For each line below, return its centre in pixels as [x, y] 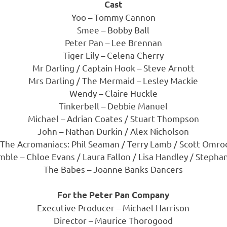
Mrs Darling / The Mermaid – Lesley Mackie [113, 80]
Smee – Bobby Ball [113, 29]
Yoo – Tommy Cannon [113, 17]
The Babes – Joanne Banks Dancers [113, 169]
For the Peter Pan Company [113, 195]
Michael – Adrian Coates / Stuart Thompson [113, 118]
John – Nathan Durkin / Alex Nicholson [113, 131]
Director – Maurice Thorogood [113, 220]
